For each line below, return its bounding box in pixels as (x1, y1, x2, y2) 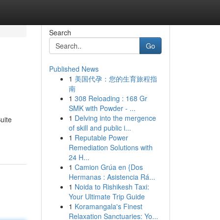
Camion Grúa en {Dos (74, 162, 143, 172)
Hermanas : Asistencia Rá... (68, 172, 155, 182)
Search (49, 27, 71, 37)
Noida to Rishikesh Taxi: (74, 182, 149, 192)
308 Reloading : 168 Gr (74, 93, 147, 103)
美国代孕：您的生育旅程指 (74, 74, 157, 83)
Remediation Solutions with (68, 142, 153, 152)
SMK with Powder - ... (68, 103, 136, 113)
